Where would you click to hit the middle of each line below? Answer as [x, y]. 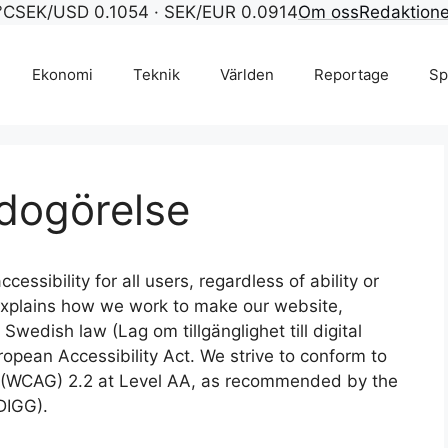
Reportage [351, 74]
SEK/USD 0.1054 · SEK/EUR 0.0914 [156, 12]
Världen [247, 74]
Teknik [156, 74]
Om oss [328, 12]
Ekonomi [62, 74]
